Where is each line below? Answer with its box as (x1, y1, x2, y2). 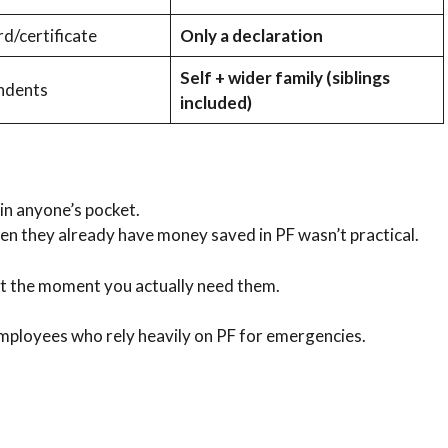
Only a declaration (179, 24, 323, 46)
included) (179, 91, 252, 113)
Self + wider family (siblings (179, 66, 390, 88)
